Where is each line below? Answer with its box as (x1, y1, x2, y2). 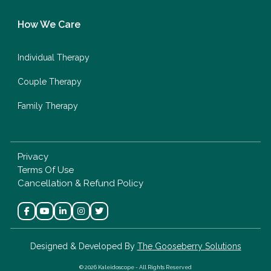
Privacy (18, 151, 48, 162)
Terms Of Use (18, 164, 74, 175)
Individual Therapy (18, 52, 90, 62)
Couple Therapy (18, 76, 82, 87)
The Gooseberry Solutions (137, 241, 241, 251)
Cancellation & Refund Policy (18, 177, 143, 189)
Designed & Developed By (30, 241, 137, 251)
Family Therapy (18, 100, 78, 111)
